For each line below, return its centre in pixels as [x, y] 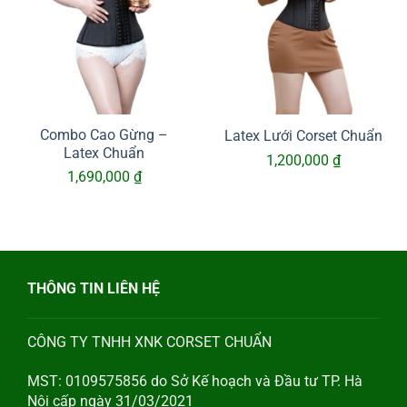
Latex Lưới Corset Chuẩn [303, 136]
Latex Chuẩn [104, 153]
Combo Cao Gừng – [104, 134]
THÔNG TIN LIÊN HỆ [94, 288]
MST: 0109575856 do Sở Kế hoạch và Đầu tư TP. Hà [195, 381]
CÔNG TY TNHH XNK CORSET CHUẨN [149, 342]
